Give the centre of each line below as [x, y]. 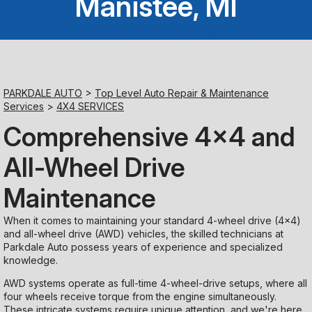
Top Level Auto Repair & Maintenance [182, 93]
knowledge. [31, 260]
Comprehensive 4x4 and [149, 137]
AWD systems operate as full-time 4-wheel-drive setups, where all [155, 283]
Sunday [168, 87]
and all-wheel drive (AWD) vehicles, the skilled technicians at [143, 234]
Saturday [174, 32]
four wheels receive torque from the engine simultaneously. [140, 297]
